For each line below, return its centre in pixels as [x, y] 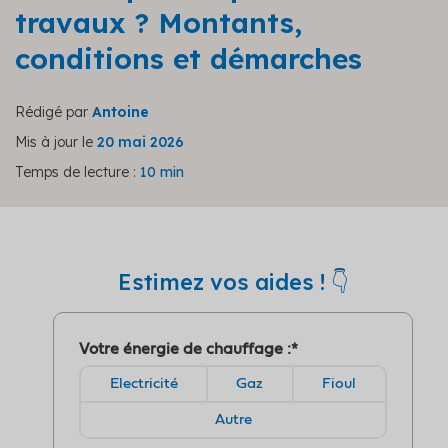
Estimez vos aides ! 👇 [233, 282]
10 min [162, 172]
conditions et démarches [188, 58]
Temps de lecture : [77, 172]
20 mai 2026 [140, 142]
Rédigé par [53, 112]
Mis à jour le [56, 142]
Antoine [120, 112]
